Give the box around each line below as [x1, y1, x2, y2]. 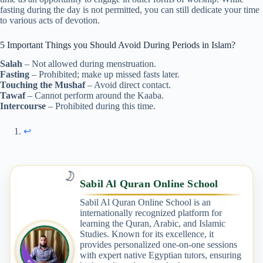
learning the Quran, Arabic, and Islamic [80, 218, 225, 229]
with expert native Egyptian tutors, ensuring [80, 250, 241, 261]
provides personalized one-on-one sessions [80, 240, 237, 250]
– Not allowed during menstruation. [22, 59, 156, 69]
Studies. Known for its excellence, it [80, 229, 214, 240]
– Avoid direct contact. [85, 80, 171, 90]
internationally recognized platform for [80, 208, 222, 218]
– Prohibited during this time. [46, 101, 156, 112]
